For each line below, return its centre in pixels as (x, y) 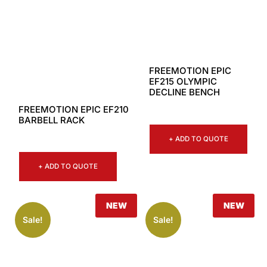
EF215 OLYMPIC (183, 82)
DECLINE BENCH (184, 92)
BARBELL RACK (52, 120)
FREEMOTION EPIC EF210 (74, 109)
